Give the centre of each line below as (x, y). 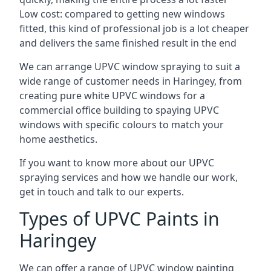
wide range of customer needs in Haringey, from (131, 81)
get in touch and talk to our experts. (102, 192)
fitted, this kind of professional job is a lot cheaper (134, 28)
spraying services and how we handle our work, (129, 177)
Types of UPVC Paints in (119, 219)
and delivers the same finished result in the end (128, 43)
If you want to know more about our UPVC (117, 163)
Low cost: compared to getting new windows (122, 14)
